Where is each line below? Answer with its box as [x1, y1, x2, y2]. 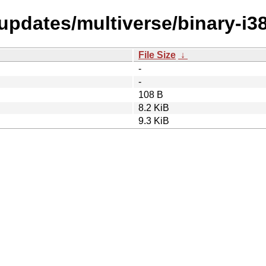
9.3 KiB [138, 115, 169, 126]
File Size [138, 49, 176, 60]
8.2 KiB [138, 102, 169, 113]
